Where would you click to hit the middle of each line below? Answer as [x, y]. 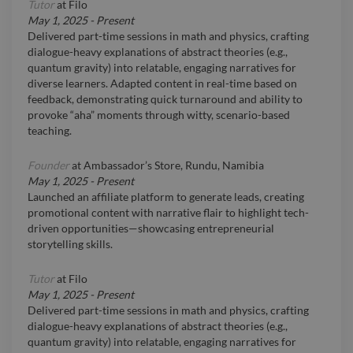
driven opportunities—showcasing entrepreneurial [151, 229]
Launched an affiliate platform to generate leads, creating [166, 197]
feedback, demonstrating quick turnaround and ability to [165, 99]
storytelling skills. [70, 244]
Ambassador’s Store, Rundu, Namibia [174, 165]
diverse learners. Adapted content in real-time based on [162, 84]
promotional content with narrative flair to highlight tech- [168, 213]
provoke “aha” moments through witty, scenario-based [159, 115]
